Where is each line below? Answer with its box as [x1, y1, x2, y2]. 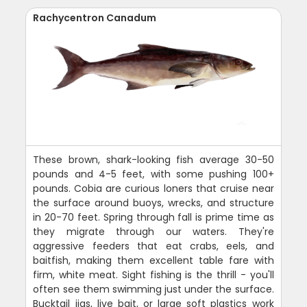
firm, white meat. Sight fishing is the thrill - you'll [33, 267, 274, 282]
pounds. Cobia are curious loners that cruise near [33, 181, 274, 195]
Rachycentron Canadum [33, 10, 157, 25]
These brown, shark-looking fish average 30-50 [33, 152, 274, 167]
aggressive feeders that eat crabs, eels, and [33, 238, 274, 253]
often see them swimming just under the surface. [33, 282, 274, 296]
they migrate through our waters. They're [33, 224, 274, 238]
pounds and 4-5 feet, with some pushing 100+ [33, 167, 274, 181]
